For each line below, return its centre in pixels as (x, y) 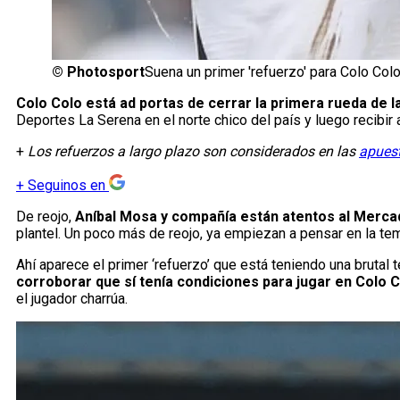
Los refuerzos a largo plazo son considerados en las (193, 152)
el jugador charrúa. (72, 299)
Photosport (106, 72)
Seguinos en (67, 186)
